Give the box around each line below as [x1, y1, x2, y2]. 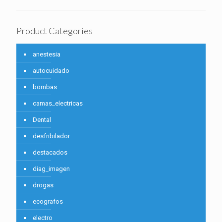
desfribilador [33, 132, 70, 140]
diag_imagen [33, 165, 70, 173]
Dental [33, 116, 51, 124]
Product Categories [16, 25, 93, 37]
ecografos [33, 198, 63, 206]
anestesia [33, 51, 60, 58]
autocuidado [33, 67, 69, 75]
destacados [33, 149, 67, 157]
